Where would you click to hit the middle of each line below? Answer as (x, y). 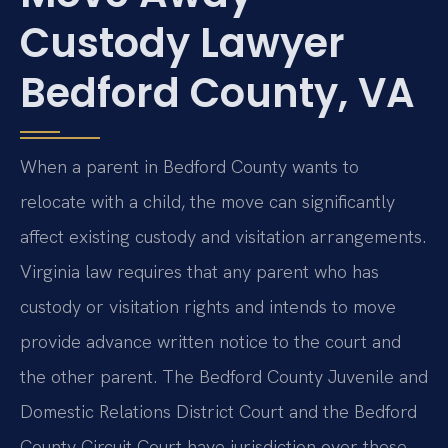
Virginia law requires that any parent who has (199, 272)
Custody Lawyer (182, 43)
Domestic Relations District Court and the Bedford (218, 412)
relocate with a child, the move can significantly (207, 202)
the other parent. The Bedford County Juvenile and (224, 377)
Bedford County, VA (217, 93)
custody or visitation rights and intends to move (208, 307)
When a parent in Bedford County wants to (189, 167)
